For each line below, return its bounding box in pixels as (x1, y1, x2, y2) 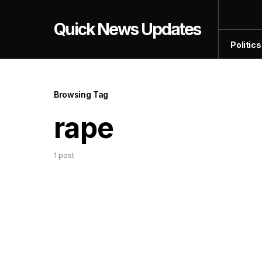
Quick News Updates (54, 19, 201, 39)
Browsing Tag (54, 89, 108, 99)
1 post (54, 151, 74, 160)
